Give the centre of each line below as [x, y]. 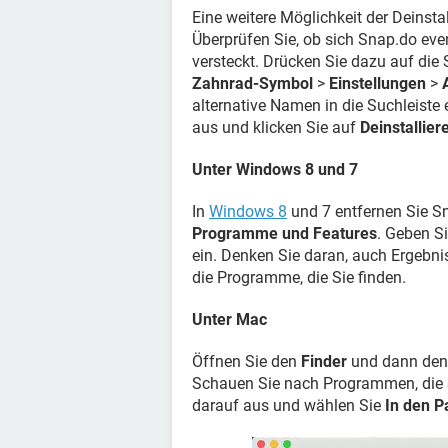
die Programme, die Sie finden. [299, 277]
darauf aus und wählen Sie [288, 405]
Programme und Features [284, 233]
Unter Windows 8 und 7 [275, 169]
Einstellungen [377, 83]
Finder [324, 361]
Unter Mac [229, 319]
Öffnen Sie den [246, 361]
